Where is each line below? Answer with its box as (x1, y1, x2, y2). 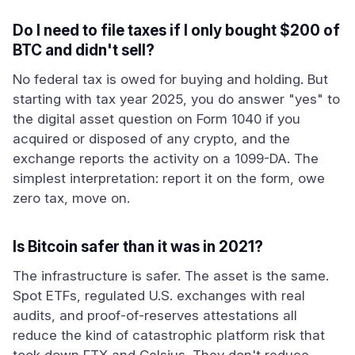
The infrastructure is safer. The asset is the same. (13, 268, 329, 284)
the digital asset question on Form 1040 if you (13, 111, 300, 127)
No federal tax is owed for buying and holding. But (13, 71, 328, 87)
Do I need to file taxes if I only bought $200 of (13, 21, 340, 40)
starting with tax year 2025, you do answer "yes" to (13, 91, 340, 107)
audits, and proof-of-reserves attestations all (13, 307, 297, 323)
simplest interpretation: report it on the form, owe (13, 170, 325, 186)
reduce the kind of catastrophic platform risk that (13, 327, 325, 343)
